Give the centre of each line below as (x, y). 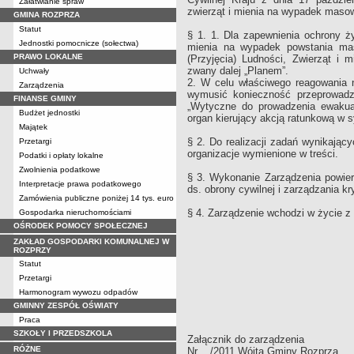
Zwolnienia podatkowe (60, 169)
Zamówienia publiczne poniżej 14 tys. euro (96, 198)
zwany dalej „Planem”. (238, 71)
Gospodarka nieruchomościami (75, 212)
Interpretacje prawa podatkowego (80, 184)
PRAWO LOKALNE (48, 56)
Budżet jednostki (49, 113)
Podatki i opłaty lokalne (61, 155)
